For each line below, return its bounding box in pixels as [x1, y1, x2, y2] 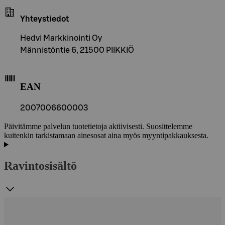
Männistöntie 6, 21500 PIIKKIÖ [20, 46, 134, 54]
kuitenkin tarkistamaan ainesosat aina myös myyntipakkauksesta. [4, 131, 208, 140]
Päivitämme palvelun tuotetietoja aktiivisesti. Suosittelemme [4, 122, 192, 131]
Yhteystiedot [20, 15, 69, 23]
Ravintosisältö [4, 159, 77, 173]
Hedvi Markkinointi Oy [20, 34, 102, 42]
